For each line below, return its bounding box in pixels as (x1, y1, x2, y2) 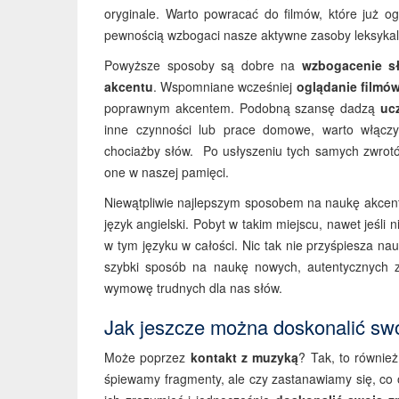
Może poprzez (104, 348, 191, 366)
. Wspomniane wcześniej (153, 77, 297, 95)
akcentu (104, 77, 153, 95)
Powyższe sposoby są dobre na (104, 56, 302, 74)
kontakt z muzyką (190, 348, 299, 366)
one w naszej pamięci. (104, 163, 229, 181)
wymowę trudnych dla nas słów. (104, 279, 282, 297)
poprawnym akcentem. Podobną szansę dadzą (104, 99, 381, 117)
